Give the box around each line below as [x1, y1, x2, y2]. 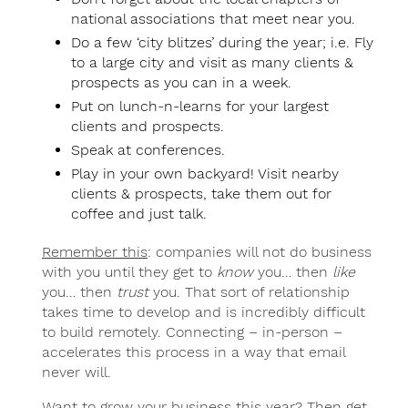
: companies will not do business [147, 243, 372, 261]
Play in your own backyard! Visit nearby [70, 165, 339, 183]
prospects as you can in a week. [70, 74, 291, 92]
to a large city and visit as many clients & [70, 54, 353, 72]
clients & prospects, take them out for [70, 185, 331, 203]
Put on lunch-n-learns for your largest [70, 97, 329, 116]
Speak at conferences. [70, 141, 225, 159]
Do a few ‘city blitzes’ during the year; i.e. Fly [70, 34, 373, 52]
